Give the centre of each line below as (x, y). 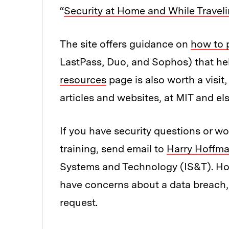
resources (83, 80)
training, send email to (113, 149)
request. (79, 203)
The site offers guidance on (125, 44)
